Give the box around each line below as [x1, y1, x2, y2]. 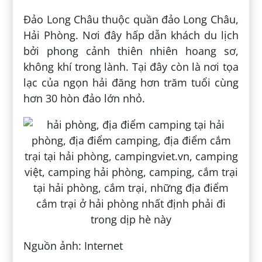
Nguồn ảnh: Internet [23, 239, 123, 253]
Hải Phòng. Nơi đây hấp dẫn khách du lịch [23, 28, 239, 43]
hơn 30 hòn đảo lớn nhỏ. [23, 91, 146, 106]
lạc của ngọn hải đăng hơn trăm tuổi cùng [23, 75, 239, 90]
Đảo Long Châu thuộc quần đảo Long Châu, [23, 12, 239, 27]
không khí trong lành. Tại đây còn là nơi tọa [23, 60, 239, 74]
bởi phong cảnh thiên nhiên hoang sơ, [23, 44, 239, 58]
